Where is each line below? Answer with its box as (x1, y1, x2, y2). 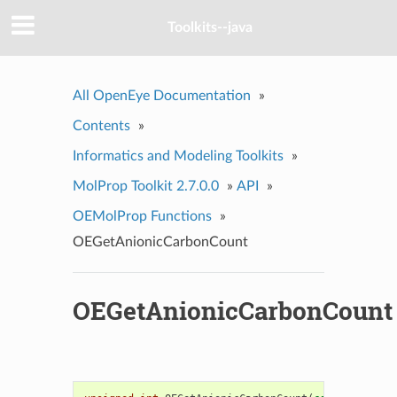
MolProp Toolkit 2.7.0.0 (72, 178, 219, 193)
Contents (72, 118, 130, 133)
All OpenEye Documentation (72, 88, 251, 103)
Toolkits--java (167, 20, 253, 35)
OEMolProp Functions (72, 208, 212, 223)
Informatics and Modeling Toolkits (72, 148, 284, 163)
